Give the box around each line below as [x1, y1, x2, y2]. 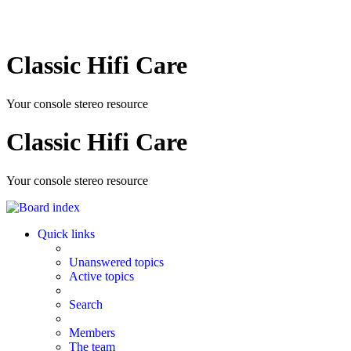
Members [69, 325, 115, 339]
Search [69, 297, 103, 311]
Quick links [38, 226, 95, 241]
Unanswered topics [69, 255, 164, 269]
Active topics [69, 269, 134, 283]
